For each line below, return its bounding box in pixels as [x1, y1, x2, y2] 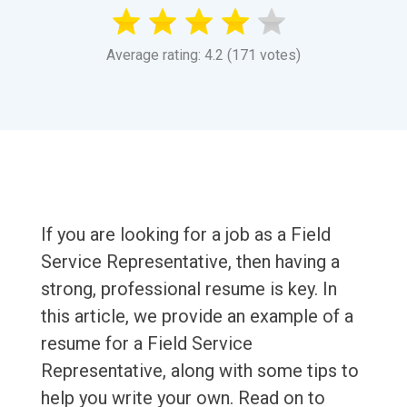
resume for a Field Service [40, 333, 253, 355]
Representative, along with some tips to [40, 360, 359, 382]
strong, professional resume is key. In [40, 278, 337, 301]
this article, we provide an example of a [40, 305, 353, 328]
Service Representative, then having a [40, 251, 340, 273]
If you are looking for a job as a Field [40, 223, 331, 246]
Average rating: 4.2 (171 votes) [106, 46, 301, 65]
